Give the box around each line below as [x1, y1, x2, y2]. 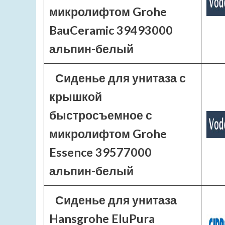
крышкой [49, 89, 102, 103]
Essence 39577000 [49, 145, 152, 159]
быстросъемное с [49, 108, 152, 122]
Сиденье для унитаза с [55, 71, 186, 85]
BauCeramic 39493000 [49, 23, 173, 37]
